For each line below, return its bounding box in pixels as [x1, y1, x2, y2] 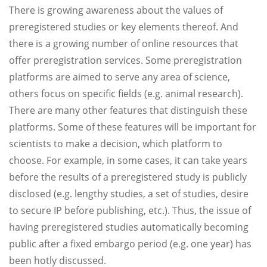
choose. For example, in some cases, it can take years [9, 154, 247, 167]
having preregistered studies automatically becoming [9, 221, 249, 234]
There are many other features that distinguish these [9, 104, 247, 117]
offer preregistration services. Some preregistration [9, 54, 242, 67]
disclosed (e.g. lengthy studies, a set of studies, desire [9, 187, 249, 200]
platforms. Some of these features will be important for [9, 120, 256, 133]
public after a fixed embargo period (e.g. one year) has [9, 237, 252, 250]
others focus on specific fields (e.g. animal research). [9, 87, 243, 100]
